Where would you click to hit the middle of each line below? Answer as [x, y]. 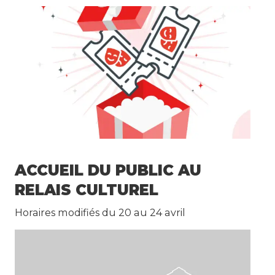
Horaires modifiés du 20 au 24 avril [100, 212]
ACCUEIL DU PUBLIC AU [108, 170]
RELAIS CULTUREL [87, 190]
